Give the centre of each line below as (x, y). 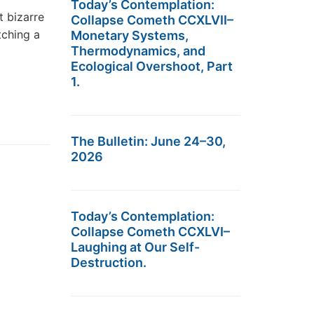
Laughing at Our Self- (135, 247)
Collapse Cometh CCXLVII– (152, 20)
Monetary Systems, (130, 35)
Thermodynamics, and (138, 51)
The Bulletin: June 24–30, (148, 141)
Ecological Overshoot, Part (152, 66)
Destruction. (109, 262)
